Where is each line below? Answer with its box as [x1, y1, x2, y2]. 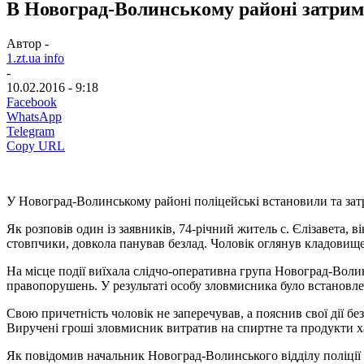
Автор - [6, 36, 49, 50]
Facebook [6, 94, 57, 109]
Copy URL [6, 138, 65, 153]
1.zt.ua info [6, 50, 64, 65]
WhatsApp [6, 109, 62, 123]
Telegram [6, 123, 54, 138]
